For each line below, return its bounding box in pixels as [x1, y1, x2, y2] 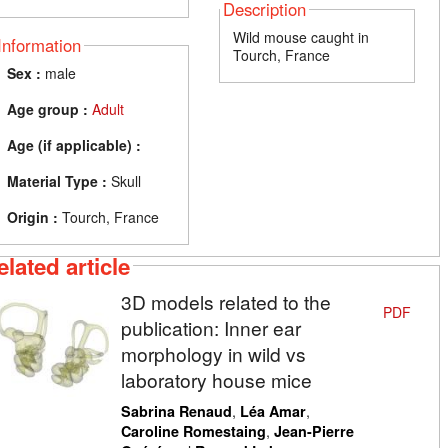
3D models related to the [120, 287, 331, 315]
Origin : [7, 207, 58, 228]
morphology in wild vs [120, 339, 306, 367]
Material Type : [7, 171, 107, 192]
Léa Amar [239, 400, 306, 421]
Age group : [7, 99, 88, 120]
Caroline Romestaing [120, 420, 266, 441]
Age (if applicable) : [7, 135, 141, 156]
